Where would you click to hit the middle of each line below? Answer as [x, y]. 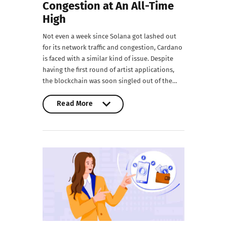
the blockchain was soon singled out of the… [110, 81]
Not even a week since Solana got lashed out [109, 36]
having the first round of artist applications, [108, 70]
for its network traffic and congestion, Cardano [112, 48]
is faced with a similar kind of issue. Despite [108, 59]
